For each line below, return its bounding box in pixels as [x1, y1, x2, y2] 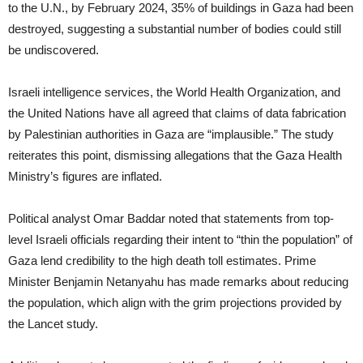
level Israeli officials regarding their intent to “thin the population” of [8, 233, 352, 247]
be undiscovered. [8, 43, 99, 58]
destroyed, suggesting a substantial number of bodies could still [8, 22, 341, 36]
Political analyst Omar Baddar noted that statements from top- [8, 211, 334, 226]
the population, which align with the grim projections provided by [8, 296, 342, 310]
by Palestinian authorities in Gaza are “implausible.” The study [8, 127, 334, 142]
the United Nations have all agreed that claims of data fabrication [8, 106, 346, 121]
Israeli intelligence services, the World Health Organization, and [8, 85, 340, 100]
